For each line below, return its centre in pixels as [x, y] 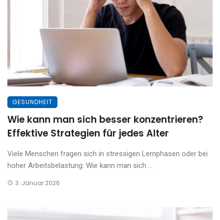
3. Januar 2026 [37, 183]
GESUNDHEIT [32, 102]
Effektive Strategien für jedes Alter [88, 133]
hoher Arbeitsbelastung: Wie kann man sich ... [80, 165]
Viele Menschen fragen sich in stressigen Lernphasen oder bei [108, 153]
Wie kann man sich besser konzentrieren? [105, 119]
